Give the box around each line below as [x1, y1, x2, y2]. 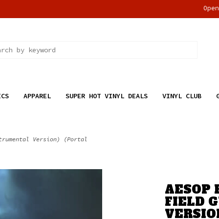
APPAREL [23, 91, 51, 100]
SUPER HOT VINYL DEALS [65, 91, 148, 100]
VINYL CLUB [162, 91, 201, 100]
